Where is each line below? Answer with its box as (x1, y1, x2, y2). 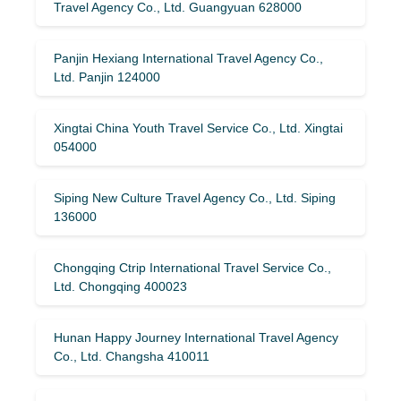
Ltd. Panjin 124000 (54, 69, 160, 84)
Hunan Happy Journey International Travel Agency (54, 329, 338, 345)
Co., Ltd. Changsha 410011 (54, 348, 209, 363)
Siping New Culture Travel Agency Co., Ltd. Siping (54, 190, 336, 205)
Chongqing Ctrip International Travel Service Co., (54, 260, 331, 275)
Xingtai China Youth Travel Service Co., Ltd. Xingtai (54, 120, 343, 135)
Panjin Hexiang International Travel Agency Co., (54, 50, 323, 65)
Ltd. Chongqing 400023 (54, 278, 187, 294)
